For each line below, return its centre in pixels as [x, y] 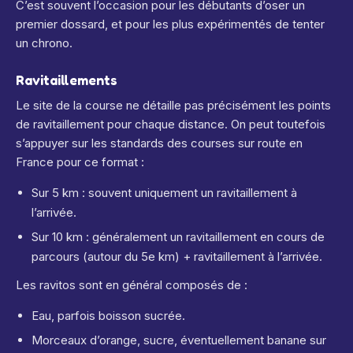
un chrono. [44, 43]
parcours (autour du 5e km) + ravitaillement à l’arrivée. [177, 256]
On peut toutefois [277, 124]
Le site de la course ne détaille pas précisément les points [173, 105]
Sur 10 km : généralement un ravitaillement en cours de [178, 237]
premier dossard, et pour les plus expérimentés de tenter [170, 24]
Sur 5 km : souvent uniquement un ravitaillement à [164, 193]
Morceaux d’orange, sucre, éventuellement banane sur [179, 340]
